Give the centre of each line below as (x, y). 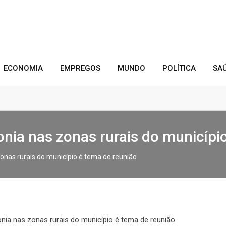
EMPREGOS (80, 68)
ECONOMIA (23, 68)
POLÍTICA (179, 68)
